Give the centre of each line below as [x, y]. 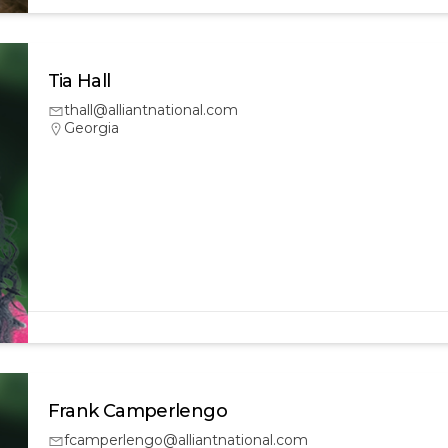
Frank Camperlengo [137, 410]
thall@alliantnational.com [150, 109]
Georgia [91, 127]
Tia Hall [79, 80]
